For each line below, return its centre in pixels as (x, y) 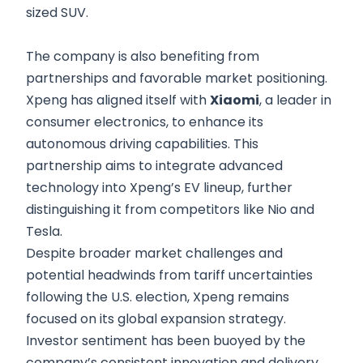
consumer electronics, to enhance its (145, 122)
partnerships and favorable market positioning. (177, 79)
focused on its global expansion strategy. (156, 319)
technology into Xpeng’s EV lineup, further (159, 188)
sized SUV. (57, 13)
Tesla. (44, 232)
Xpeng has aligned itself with (118, 100)
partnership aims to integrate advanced (154, 166)
